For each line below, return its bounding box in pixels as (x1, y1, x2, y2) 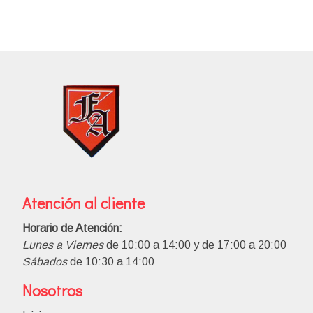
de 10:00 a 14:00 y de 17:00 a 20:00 (103, 238, 289, 251)
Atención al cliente (22, 193, 145, 213)
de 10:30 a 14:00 (67, 255, 154, 268)
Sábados (22, 255, 67, 268)
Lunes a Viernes (22, 238, 103, 251)
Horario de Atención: (22, 221, 125, 234)
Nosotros (22, 279, 82, 300)
